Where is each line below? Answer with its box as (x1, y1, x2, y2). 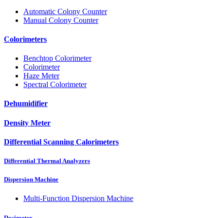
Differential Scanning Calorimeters (4, 137, 119, 146)
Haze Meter (23, 72, 59, 80)
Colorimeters (4, 35, 47, 43)
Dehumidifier (4, 99, 48, 108)
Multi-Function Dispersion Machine (23, 194, 133, 203)
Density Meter (4, 118, 51, 127)
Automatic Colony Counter (23, 7, 107, 16)
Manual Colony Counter (23, 16, 98, 24)
